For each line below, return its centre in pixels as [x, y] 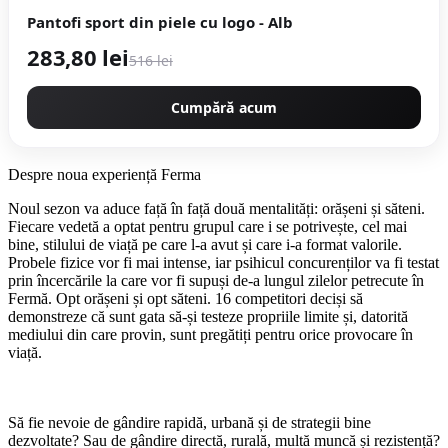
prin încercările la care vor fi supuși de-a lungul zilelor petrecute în [216, 280]
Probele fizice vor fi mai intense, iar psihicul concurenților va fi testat [223, 262]
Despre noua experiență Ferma [104, 174]
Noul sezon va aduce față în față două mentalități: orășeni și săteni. [216, 208]
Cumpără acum [224, 107]
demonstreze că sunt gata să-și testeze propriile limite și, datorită [208, 316]
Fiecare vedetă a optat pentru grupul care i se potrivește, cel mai [207, 226]
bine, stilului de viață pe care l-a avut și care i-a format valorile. [205, 244]
